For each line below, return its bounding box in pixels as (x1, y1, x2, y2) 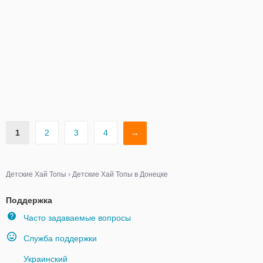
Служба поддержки (23, 234, 97, 243)
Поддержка (6, 195, 52, 205)
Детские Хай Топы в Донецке (72, 170, 168, 178)
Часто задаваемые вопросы (23, 213, 131, 222)
